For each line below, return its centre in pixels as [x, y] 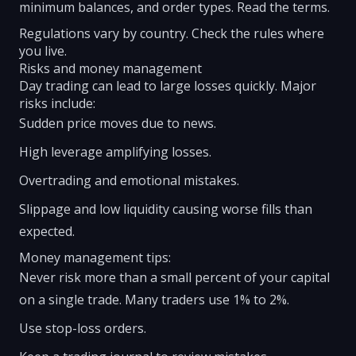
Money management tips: [95, 257]
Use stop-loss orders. [83, 328]
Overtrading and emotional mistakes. [129, 180]
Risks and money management [110, 68]
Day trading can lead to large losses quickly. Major [168, 86]
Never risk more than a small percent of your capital [174, 277]
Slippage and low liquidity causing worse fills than [166, 209]
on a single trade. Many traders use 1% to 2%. [154, 300]
